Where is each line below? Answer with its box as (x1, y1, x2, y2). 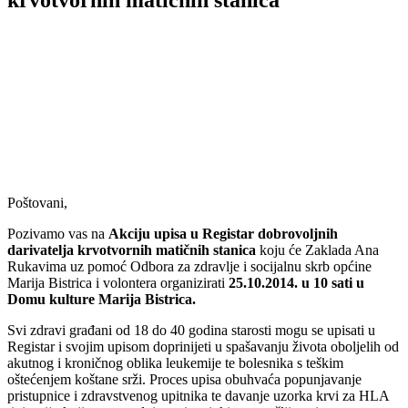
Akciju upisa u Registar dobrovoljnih (108, 225, 338, 241)
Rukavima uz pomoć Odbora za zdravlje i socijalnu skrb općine (7, 258, 372, 274)
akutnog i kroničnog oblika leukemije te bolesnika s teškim (7, 354, 343, 371)
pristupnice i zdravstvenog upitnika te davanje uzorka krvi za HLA (7, 387, 389, 403)
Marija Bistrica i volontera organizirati (7, 274, 225, 291)
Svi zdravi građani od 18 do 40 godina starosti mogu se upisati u (7, 321, 375, 338)
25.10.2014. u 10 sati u (225, 274, 364, 291)
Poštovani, (7, 194, 67, 210)
